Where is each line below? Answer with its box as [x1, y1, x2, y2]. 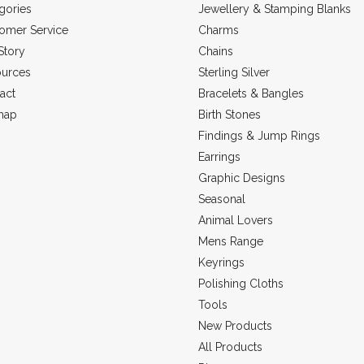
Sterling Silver [198, 65, 270, 79]
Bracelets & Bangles [198, 86, 304, 100]
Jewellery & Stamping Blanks [198, 2, 351, 15]
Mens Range [198, 234, 263, 248]
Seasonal [198, 192, 245, 206]
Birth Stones [198, 107, 261, 121]
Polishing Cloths [198, 276, 284, 290]
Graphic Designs [198, 171, 285, 184]
